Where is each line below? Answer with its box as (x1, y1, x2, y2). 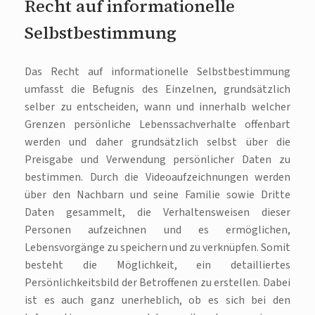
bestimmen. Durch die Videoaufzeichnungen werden (25, 169, 290, 186)
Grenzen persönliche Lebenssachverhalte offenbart (25, 117, 290, 133)
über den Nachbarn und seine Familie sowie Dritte (25, 187, 290, 203)
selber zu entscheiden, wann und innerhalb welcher (25, 99, 290, 115)
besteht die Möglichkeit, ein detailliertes (25, 257, 290, 274)
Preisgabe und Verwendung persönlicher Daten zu (25, 152, 290, 168)
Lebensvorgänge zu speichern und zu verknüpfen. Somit (25, 240, 290, 256)
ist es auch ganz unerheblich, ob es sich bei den (25, 292, 290, 309)
